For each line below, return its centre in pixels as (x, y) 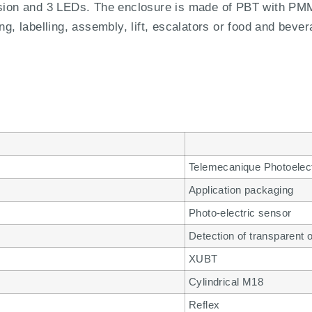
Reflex (204, 304)
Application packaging (241, 189)
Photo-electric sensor (240, 212)
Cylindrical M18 (226, 281)
